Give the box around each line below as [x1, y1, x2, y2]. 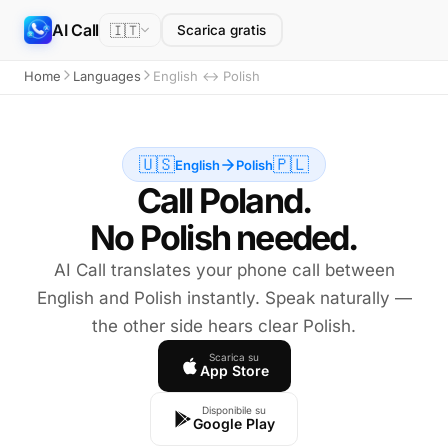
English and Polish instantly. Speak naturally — [36, 288, 412, 308]
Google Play [193, 415, 275, 432]
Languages [73, 68, 141, 84]
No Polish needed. [90, 217, 358, 258]
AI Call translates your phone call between [53, 260, 395, 280]
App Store [199, 362, 269, 379]
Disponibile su [202, 404, 266, 416]
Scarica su [209, 351, 259, 363]
